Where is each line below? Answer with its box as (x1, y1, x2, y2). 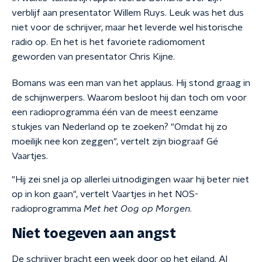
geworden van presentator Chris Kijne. (12, 52, 175, 61)
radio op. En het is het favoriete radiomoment (12, 37, 205, 47)
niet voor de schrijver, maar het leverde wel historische (12, 23, 243, 32)
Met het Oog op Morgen (84, 204, 190, 213)
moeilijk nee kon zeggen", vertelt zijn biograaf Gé (12, 137, 218, 146)
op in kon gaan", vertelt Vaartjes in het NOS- (12, 189, 198, 199)
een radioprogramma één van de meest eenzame (12, 108, 218, 117)
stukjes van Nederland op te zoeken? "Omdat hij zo (12, 122, 227, 132)
